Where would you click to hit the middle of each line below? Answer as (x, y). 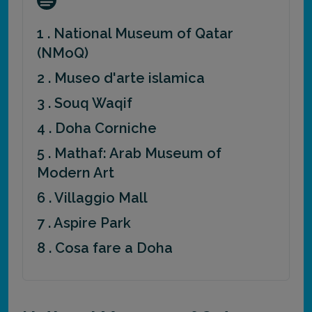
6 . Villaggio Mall (92, 198)
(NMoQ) (63, 53)
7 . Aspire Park (84, 223)
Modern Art (76, 173)
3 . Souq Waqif (85, 103)
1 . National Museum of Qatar (135, 34)
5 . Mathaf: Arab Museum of (129, 154)
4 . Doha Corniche (97, 128)
